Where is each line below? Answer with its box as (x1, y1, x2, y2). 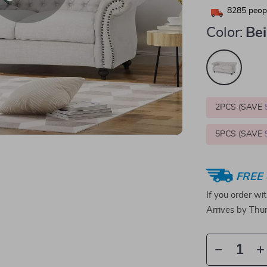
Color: (206, 26, 243, 40)
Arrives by (206, 206, 250, 215)
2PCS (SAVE (215, 103, 265, 111)
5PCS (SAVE (215, 130, 265, 138)
